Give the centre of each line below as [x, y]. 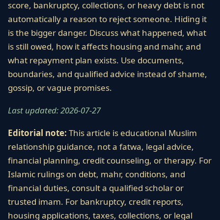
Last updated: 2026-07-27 [54, 110]
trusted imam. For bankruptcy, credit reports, [96, 202]
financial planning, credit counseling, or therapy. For [110, 160]
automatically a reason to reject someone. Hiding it [107, 19]
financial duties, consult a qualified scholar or [96, 188]
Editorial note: [37, 133]
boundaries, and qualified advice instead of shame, [108, 74]
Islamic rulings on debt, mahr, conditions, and [96, 174]
